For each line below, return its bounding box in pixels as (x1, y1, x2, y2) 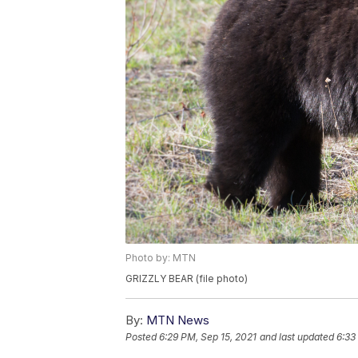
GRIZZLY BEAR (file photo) (125, 272, 248, 285)
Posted (125, 331, 159, 344)
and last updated (260, 331, 334, 344)
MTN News (146, 312, 209, 328)
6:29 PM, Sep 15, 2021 (159, 331, 257, 344)
